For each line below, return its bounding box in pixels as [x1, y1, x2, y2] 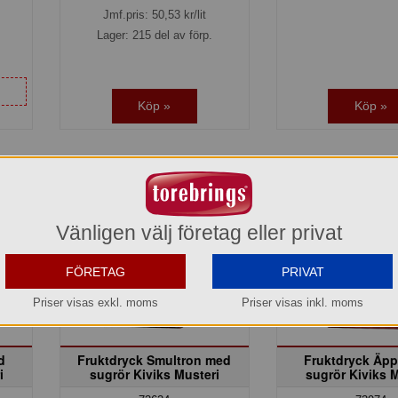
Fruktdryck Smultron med [77, 350, 232, 369]
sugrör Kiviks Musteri [89, 364, 219, 383]
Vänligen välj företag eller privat [56, 221, 342, 245]
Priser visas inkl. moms [242, 296, 363, 310]
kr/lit [179, 8, 206, 22]
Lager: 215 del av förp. [96, 28, 212, 43]
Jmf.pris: [102, 8, 152, 22]
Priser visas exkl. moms [33, 296, 158, 310]
